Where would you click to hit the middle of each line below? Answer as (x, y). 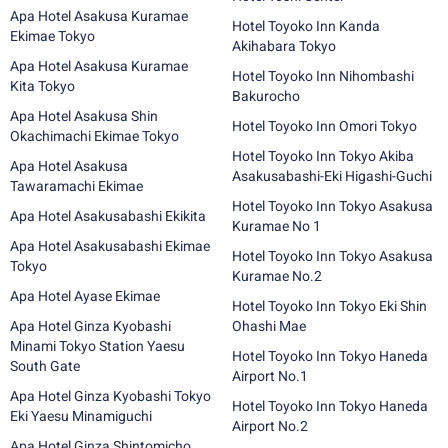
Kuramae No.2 (277, 276)
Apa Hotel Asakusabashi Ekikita (108, 216)
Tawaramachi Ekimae (76, 186)
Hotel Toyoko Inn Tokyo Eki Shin (329, 306)
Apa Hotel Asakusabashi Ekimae (110, 246)
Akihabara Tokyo (284, 46)
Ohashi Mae (269, 326)
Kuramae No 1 (276, 226)
